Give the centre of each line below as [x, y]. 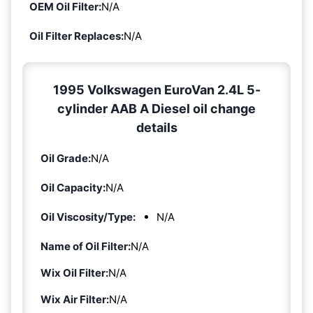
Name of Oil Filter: [86, 246]
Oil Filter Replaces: [77, 36]
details [156, 127]
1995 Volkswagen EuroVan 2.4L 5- [156, 89]
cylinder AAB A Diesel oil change [156, 108]
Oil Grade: [66, 158]
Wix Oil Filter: [74, 272]
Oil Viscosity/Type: [88, 217]
